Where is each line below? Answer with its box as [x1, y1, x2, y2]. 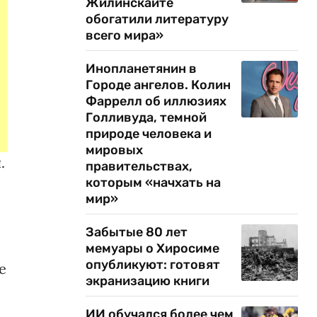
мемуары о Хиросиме [86, 241, 219, 256]
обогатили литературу [86, 11, 229, 27]
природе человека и [86, 126, 212, 142]
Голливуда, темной [86, 110, 207, 125]
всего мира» [86, 28, 163, 43]
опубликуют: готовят [86, 257, 220, 272]
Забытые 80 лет [86, 224, 188, 240]
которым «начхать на [86, 175, 221, 190]
